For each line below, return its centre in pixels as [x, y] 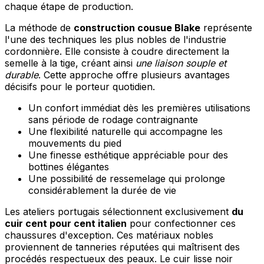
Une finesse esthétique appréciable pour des [128, 155]
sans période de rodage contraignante [113, 119]
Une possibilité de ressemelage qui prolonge [127, 178]
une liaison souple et [181, 63]
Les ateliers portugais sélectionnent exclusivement [118, 211]
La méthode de [39, 27]
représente [226, 27]
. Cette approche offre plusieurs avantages [134, 75]
